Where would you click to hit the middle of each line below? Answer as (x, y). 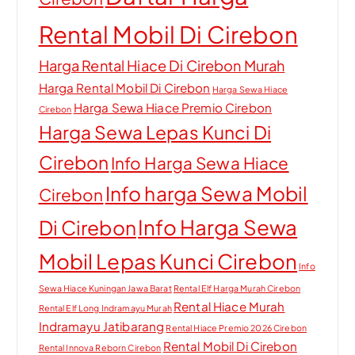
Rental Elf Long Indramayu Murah (105, 308)
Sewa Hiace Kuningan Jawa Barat (105, 288)
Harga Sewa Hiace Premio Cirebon (173, 108)
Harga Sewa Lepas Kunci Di (155, 132)
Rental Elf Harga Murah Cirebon (237, 288)
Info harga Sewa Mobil (206, 194)
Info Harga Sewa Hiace (200, 163)
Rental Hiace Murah (229, 307)
